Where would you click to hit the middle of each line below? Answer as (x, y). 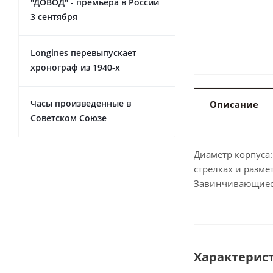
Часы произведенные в (81, 103)
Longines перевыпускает (83, 53)
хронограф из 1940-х (75, 67)
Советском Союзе (69, 118)
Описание (234, 104)
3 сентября (54, 17)
